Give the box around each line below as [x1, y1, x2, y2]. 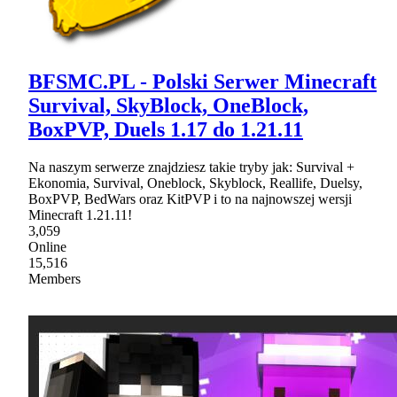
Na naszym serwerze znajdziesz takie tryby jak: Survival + [28, 159, 354, 175]
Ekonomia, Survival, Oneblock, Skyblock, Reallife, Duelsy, [28, 175, 362, 191]
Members [28, 270, 81, 286]
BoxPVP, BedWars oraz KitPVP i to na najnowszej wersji [28, 191, 352, 206]
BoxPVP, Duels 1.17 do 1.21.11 [28, 117, 303, 141]
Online [28, 238, 66, 254]
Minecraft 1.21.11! [28, 206, 132, 222]
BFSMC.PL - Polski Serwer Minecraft [28, 69, 377, 93]
